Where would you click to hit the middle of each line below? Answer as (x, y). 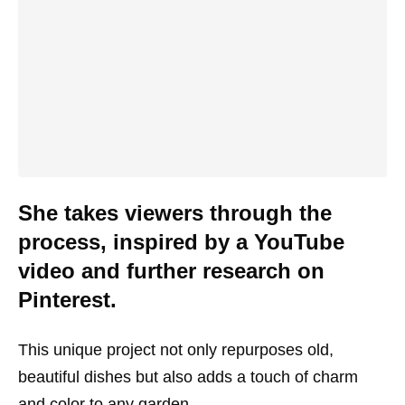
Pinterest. (67, 300)
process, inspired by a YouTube (181, 242)
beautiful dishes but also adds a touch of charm (188, 377)
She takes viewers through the (175, 213)
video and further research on (171, 271)
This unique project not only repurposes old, (176, 350)
